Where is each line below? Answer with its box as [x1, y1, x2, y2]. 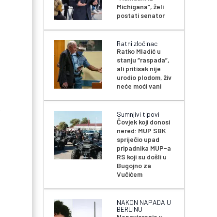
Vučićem [117, 170, 143, 179]
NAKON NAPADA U [117, 198, 171, 207]
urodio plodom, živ [117, 73, 172, 82]
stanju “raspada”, [117, 56, 170, 64]
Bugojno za [117, 161, 152, 170]
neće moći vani [117, 82, 162, 91]
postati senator [117, 11, 165, 20]
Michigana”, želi [117, 2, 164, 11]
